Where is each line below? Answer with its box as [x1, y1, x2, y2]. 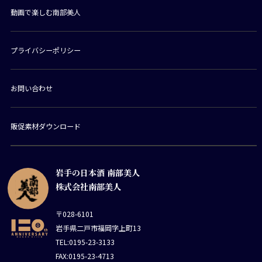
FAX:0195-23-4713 [56, 250, 115, 261]
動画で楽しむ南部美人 [10, 7, 81, 18]
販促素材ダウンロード [10, 121, 81, 132]
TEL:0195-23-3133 [56, 236, 115, 247]
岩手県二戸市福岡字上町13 [56, 222, 142, 233]
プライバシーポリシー [10, 45, 81, 56]
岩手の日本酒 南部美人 [56, 167, 140, 179]
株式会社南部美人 [56, 181, 122, 193]
